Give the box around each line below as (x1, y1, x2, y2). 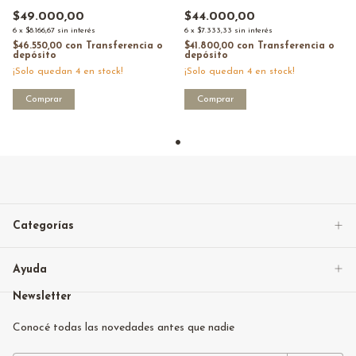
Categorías (13, 220, 74, 233)
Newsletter (13, 290, 72, 303)
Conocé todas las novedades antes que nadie (13, 321, 234, 334)
